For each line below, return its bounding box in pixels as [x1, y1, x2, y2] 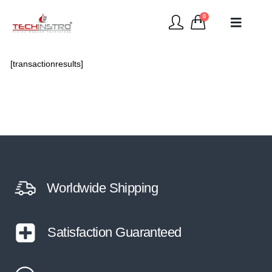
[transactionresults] [10, 59, 83, 69]
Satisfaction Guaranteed [47, 225, 182, 240]
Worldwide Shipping [47, 180, 158, 196]
